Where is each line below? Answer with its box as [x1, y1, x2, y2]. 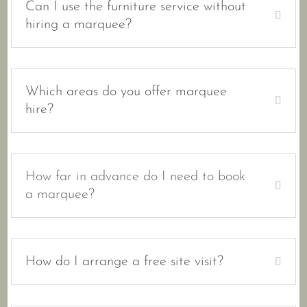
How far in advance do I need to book [25, 170, 246, 184]
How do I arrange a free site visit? [25, 255, 224, 269]
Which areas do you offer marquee [25, 85, 228, 99]
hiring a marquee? [25, 18, 132, 32]
